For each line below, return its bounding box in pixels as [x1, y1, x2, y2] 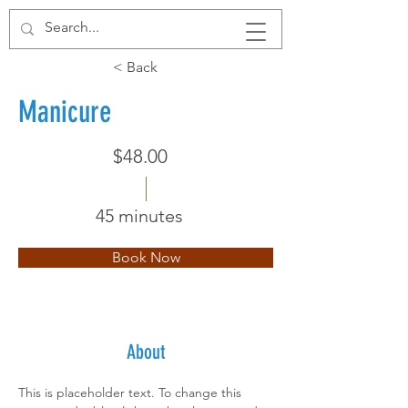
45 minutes [96, 204, 183, 227]
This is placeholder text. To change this [18, 383, 245, 401]
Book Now [111, 248, 180, 266]
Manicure [18, 93, 111, 129]
